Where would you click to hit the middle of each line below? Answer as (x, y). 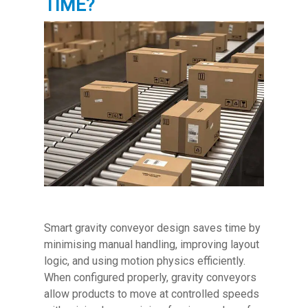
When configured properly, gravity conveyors (150, 277)
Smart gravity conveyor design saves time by (152, 228)
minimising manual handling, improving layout (152, 244)
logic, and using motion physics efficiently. (145, 261)
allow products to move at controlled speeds (152, 294)
